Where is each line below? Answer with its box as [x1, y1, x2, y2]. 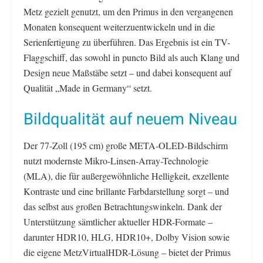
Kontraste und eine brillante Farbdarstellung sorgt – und [23, 185, 229, 198]
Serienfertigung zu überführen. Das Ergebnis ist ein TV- [23, 35, 230, 48]
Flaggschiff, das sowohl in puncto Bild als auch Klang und [23, 50, 240, 63]
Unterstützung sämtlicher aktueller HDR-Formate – [23, 215, 213, 228]
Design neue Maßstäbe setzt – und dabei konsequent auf [23, 66, 231, 79]
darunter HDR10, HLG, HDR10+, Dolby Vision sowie [23, 231, 230, 244]
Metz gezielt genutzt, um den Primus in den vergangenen [23, 5, 233, 18]
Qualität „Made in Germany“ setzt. [23, 81, 152, 94]
